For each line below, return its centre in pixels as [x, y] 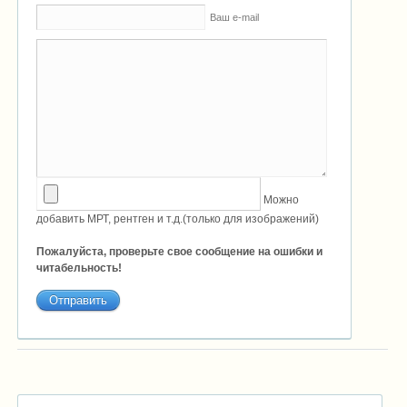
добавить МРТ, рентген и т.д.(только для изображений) [178, 218]
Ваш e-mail [234, 17]
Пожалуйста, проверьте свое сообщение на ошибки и [179, 251]
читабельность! [79, 268]
